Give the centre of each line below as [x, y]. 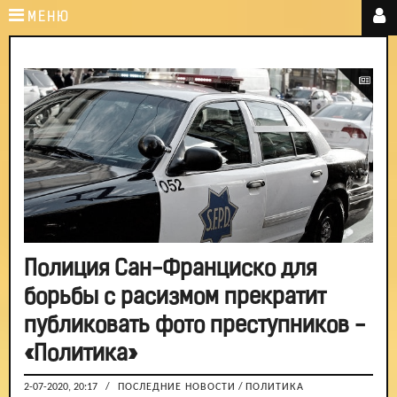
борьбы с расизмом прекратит [175, 298]
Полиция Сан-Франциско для [170, 270]
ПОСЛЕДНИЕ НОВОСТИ [177, 387]
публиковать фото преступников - [195, 327]
